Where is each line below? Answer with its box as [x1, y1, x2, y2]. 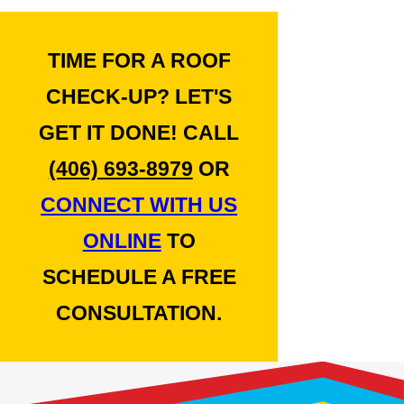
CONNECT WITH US [41, 192, 238, 216]
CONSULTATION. [56, 300, 223, 325]
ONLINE [82, 228, 161, 252]
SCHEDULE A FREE [41, 264, 236, 289]
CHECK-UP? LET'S [46, 84, 233, 108]
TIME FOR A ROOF [47, 48, 231, 72]
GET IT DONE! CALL [39, 120, 240, 144]
